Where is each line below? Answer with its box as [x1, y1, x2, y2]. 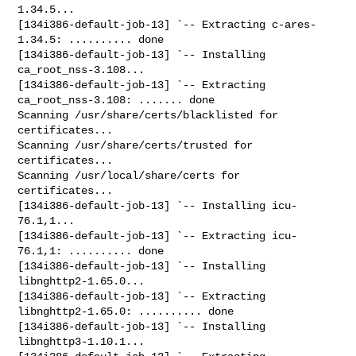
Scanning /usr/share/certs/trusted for [17, 138, 253, 152]
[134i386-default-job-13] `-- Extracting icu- [17, 229, 298, 242]
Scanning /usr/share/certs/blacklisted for [17, 108, 279, 122]
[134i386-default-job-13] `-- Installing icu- [17, 199, 298, 212]
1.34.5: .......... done [17, 33, 164, 46]
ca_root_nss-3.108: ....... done [17, 93, 215, 106]
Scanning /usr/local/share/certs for [17, 168, 241, 182]
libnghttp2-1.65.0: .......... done [17, 304, 234, 318]
